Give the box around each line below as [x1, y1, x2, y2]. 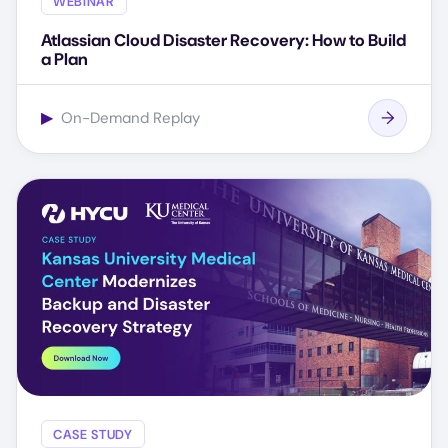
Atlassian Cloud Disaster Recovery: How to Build [41, 29, 406, 52]
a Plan [41, 48, 88, 71]
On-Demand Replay [57, 107, 200, 128]
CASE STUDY [53, 425, 133, 443]
